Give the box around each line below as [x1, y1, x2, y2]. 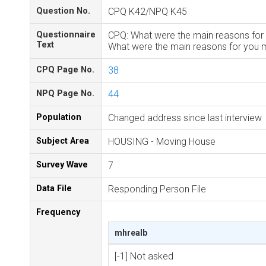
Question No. [36, 6, 90, 16]
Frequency [36, 207, 80, 217]
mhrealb [115, 228, 147, 237]
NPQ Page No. [36, 88, 94, 99]
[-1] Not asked [115, 251, 173, 262]
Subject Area [36, 136, 89, 146]
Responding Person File [108, 183, 206, 195]
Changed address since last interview [108, 112, 262, 123]
